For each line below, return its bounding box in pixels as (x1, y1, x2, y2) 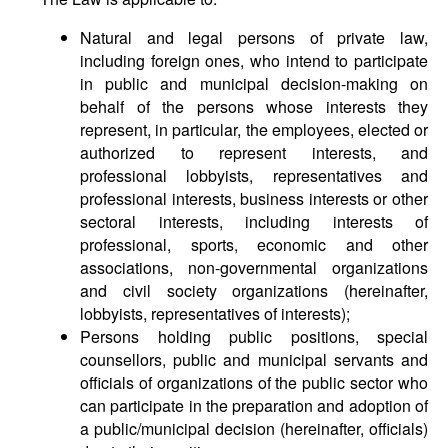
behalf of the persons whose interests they (80, 95, 428, 118)
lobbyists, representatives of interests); (80, 302, 350, 325)
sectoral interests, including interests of (80, 210, 428, 233)
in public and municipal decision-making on (80, 72, 428, 95)
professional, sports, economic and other (80, 233, 428, 256)
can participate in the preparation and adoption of (80, 394, 428, 417)
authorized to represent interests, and (80, 141, 428, 164)
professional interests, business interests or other (80, 187, 428, 210)
